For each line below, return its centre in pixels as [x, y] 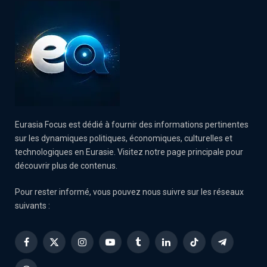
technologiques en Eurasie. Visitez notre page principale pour [129, 152]
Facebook [44, 247]
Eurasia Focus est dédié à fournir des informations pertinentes [132, 124]
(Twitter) [70, 260]
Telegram [240, 247]
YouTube [126, 247]
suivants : [32, 205]
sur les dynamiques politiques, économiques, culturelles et [124, 138]
